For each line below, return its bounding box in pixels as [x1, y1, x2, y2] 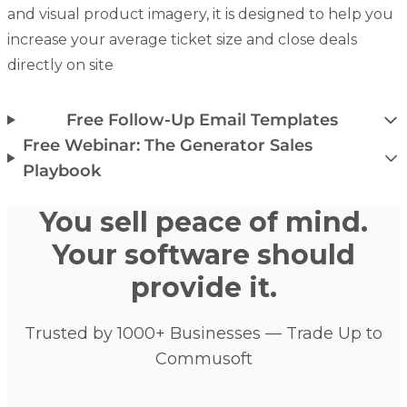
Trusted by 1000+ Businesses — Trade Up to [25, 323, 382, 343]
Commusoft [154, 348, 253, 369]
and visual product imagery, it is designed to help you [7, 5, 393, 24]
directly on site [7, 56, 114, 74]
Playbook [22, 161, 101, 182]
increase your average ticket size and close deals [7, 31, 357, 49]
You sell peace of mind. [39, 204, 368, 239]
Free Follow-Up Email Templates [65, 110, 338, 131]
